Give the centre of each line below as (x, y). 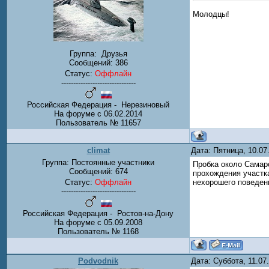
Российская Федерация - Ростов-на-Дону (98, 213)
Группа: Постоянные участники (98, 162)
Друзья (113, 54)
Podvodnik (98, 261)
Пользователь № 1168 (98, 231)
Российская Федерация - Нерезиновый (98, 105)
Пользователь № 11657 (98, 123)
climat (98, 150)
